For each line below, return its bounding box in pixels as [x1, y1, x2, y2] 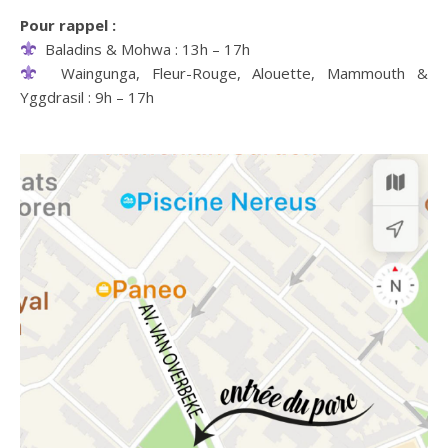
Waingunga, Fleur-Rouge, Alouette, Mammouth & [37, 62, 428, 83]
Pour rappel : [20, 14, 120, 35]
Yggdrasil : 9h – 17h [20, 86, 154, 107]
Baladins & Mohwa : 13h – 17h [37, 38, 251, 59]
